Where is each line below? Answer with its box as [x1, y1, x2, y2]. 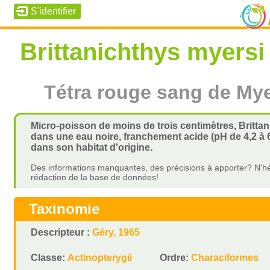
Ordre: [160, 253, 192, 263]
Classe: [31, 253, 68, 263]
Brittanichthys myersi [20, 39, 265, 65]
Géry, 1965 [92, 227, 140, 237]
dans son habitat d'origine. [31, 142, 153, 152]
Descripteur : [31, 227, 93, 237]
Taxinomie [29, 201, 100, 217]
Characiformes [191, 253, 259, 263]
